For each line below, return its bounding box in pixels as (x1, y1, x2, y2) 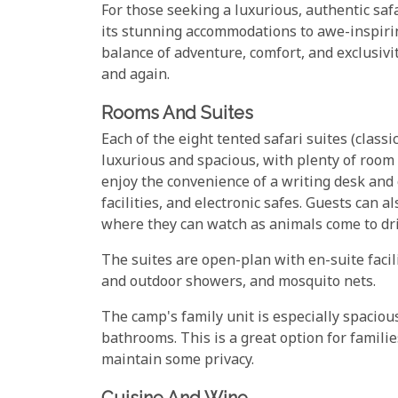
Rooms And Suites (101, 102, 253, 124)
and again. (101, 66, 170, 87)
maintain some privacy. (101, 350, 254, 371)
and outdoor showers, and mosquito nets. (101, 272, 376, 293)
